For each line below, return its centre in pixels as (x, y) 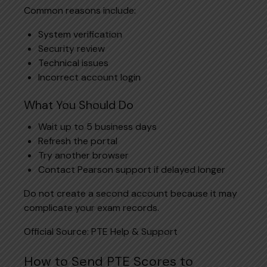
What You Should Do (79, 105)
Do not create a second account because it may (131, 193)
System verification (80, 34)
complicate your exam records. (91, 207)
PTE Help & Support (134, 231)
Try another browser (83, 155)
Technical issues (73, 63)
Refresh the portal (78, 141)
